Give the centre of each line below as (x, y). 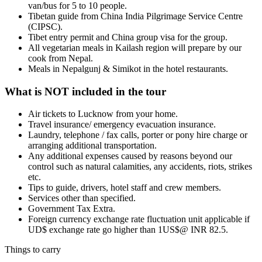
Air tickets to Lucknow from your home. (103, 114)
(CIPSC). (45, 26)
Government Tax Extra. (72, 209)
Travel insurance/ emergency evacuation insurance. (122, 125)
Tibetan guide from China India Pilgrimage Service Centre (135, 16)
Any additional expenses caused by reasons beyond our (130, 156)
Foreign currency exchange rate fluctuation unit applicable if (139, 219)
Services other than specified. (82, 198)
